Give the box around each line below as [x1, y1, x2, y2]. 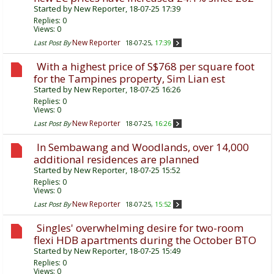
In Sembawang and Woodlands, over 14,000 [37, 140, 249, 155]
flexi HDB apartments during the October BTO [34, 233, 256, 248]
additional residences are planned [34, 152, 199, 167]
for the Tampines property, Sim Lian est [34, 72, 225, 86]
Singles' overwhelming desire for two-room [37, 221, 243, 235]
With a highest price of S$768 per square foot [37, 59, 254, 74]
